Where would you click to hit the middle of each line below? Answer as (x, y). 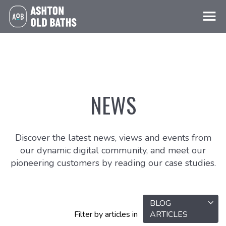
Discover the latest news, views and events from (113, 138)
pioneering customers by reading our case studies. (113, 163)
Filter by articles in (106, 214)
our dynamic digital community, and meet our (113, 150)
